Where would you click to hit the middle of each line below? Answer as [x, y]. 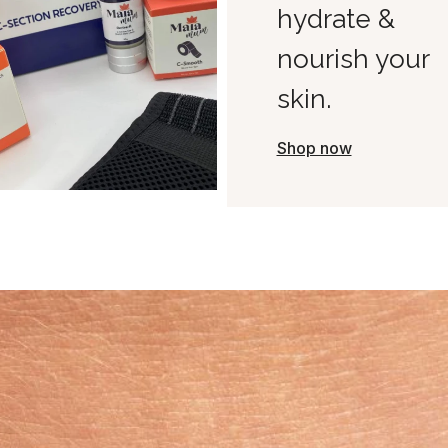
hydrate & [335, 18]
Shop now [314, 147]
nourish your [352, 58]
